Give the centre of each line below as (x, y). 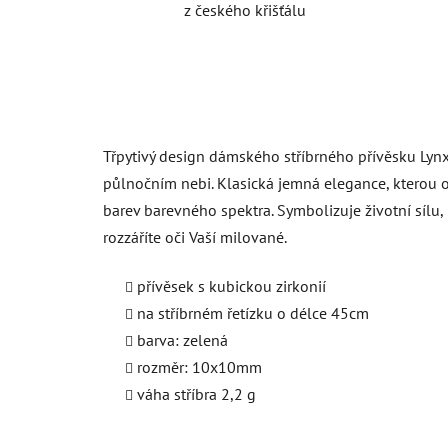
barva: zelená (182, 339)
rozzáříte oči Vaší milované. (195, 236)
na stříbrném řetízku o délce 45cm (253, 312)
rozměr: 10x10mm (199, 366)
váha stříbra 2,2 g (196, 393)
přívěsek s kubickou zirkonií (231, 285)
